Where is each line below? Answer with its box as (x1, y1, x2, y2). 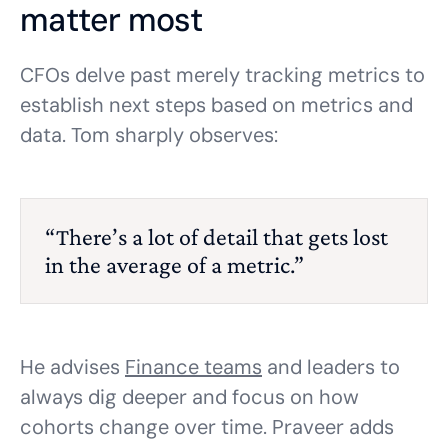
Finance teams (125, 354, 262, 380)
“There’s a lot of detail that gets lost (45, 223, 388, 250)
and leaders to (262, 354, 400, 380)
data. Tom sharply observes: (20, 122, 278, 148)
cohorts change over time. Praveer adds (20, 414, 394, 440)
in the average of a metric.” (45, 251, 304, 278)
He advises (20, 354, 125, 380)
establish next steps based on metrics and (20, 92, 413, 118)
